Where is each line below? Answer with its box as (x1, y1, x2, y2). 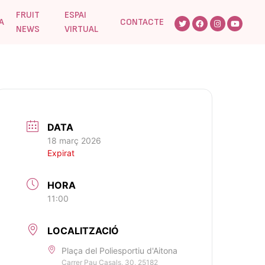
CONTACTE (120, 16, 164, 28)
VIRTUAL (64, 23, 99, 35)
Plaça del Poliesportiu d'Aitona (62, 245, 178, 256)
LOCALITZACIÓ (47, 225, 119, 237)
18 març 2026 (47, 135, 102, 146)
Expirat (47, 148, 75, 158)
